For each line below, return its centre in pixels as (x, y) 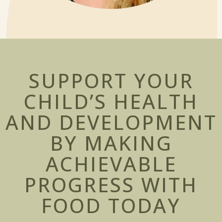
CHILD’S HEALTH (111, 101)
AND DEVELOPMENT (111, 122)
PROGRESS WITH (111, 185)
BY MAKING (111, 143)
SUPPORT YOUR (111, 81)
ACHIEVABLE (111, 164)
